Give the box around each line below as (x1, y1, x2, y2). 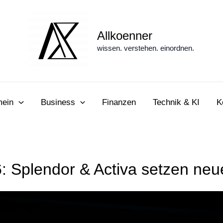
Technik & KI (152, 98, 200, 107)
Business (40, 98, 75, 107)
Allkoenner (97, 28, 152, 42)
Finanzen (102, 98, 136, 107)
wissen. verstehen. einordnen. (97, 43, 194, 52)
